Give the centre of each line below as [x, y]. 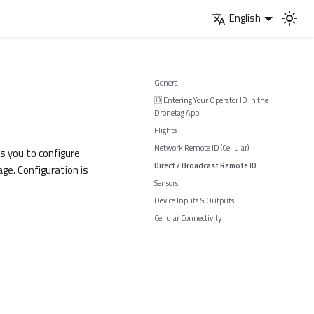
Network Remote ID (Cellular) [202, 147]
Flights [165, 130]
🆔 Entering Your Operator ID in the [211, 100]
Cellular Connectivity [187, 217]
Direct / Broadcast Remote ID [205, 165]
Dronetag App [176, 112]
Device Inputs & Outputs [194, 200]
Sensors [166, 182]
